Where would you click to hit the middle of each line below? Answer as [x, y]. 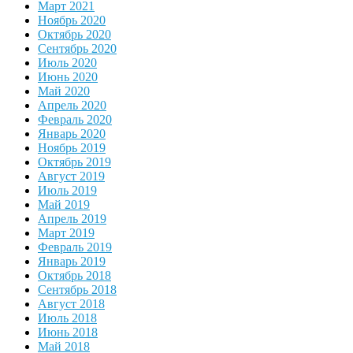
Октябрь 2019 [74, 162]
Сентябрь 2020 [77, 49]
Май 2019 [64, 205]
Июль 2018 [67, 318]
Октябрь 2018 [74, 276]
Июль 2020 [67, 63]
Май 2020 [64, 91]
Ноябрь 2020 [72, 20]
